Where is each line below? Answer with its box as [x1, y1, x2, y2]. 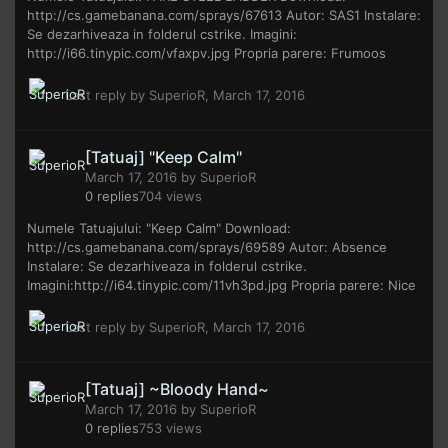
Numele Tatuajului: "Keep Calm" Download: [27, 220, 291, 237]
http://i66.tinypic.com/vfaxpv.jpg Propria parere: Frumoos [27, 45, 386, 62]
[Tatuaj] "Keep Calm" [85, 147, 242, 168]
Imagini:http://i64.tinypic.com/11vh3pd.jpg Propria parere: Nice [27, 277, 416, 294]
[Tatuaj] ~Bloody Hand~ [85, 379, 269, 400]
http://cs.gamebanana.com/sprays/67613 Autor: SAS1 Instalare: [27, 7, 421, 24]
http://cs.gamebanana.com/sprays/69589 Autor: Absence [27, 239, 387, 256]
